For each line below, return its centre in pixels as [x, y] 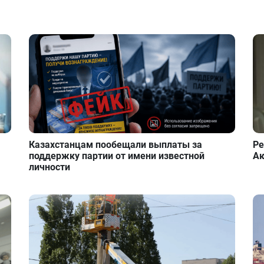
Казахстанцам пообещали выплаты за [116, 145]
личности [50, 167]
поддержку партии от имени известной [117, 156]
